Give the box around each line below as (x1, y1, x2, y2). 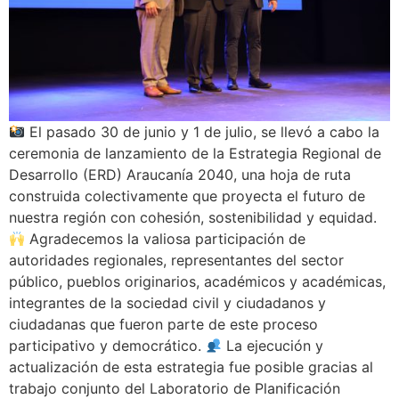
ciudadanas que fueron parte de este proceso (9, 315, 318, 334)
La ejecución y (222, 337, 324, 355)
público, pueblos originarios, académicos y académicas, (9, 273, 386, 291)
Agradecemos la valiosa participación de (25, 230, 306, 248)
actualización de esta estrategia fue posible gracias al (9, 358, 373, 377)
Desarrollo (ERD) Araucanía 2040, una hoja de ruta (9, 166, 351, 184)
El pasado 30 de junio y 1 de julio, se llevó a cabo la (25, 123, 380, 142)
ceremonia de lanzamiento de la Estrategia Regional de (9, 144, 381, 163)
